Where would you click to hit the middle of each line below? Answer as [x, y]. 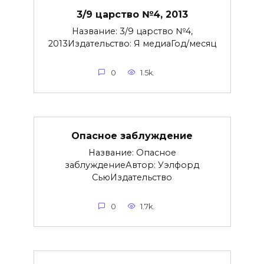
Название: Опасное [132, 152]
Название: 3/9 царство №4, [132, 31]
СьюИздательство [132, 177]
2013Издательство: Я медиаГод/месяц [132, 43]
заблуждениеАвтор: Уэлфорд [132, 165]
